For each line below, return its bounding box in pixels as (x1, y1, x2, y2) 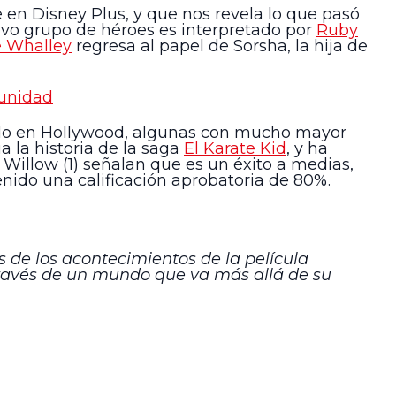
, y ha (286, 139, 328, 159)
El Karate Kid (184, 139, 286, 159)
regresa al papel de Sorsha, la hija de (72, 35, 368, 56)
